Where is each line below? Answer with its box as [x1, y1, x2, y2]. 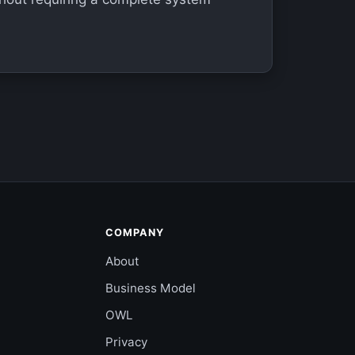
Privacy [105, 334, 147, 349]
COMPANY [105, 227, 164, 239]
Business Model [105, 281, 196, 296]
